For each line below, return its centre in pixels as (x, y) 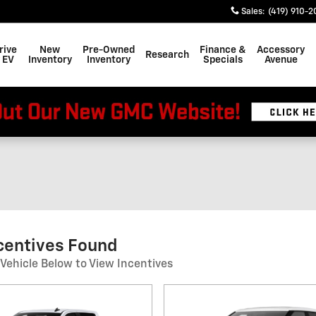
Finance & (223, 50)
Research (168, 55)
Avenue (281, 60)
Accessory (281, 50)
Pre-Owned (108, 50)
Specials (223, 60)
